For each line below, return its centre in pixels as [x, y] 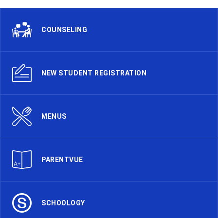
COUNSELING [64, 30]
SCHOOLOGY [63, 203]
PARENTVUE [62, 160]
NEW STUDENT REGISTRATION [94, 73]
